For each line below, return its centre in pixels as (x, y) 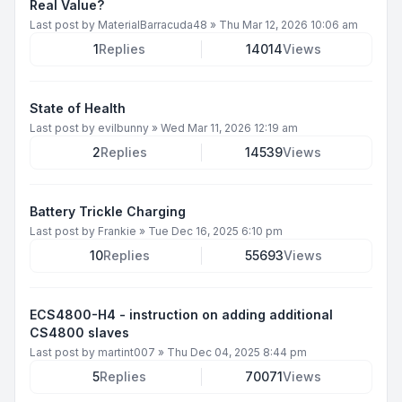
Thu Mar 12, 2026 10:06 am (288, 24)
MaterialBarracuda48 (153, 24)
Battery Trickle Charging (108, 211)
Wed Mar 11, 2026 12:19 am (229, 127)
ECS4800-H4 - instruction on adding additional (181, 314)
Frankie (117, 231)
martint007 (127, 352)
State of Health (78, 108)
